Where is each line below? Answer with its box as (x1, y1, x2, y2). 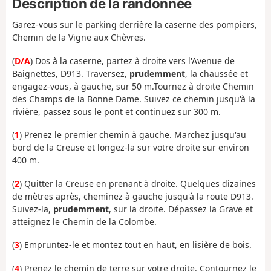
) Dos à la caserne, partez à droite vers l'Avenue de (30, 54, 235, 67)
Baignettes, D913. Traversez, (12, 67, 129, 79)
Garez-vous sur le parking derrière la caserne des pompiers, (12, 19, 257, 31)
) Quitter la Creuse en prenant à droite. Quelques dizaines (19, 177, 256, 189)
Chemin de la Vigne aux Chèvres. (12, 31, 146, 44)
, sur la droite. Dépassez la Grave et (109, 203, 253, 215)
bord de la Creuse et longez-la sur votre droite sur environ (12, 142, 249, 154)
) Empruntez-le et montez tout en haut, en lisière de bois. (19, 239, 252, 251)
